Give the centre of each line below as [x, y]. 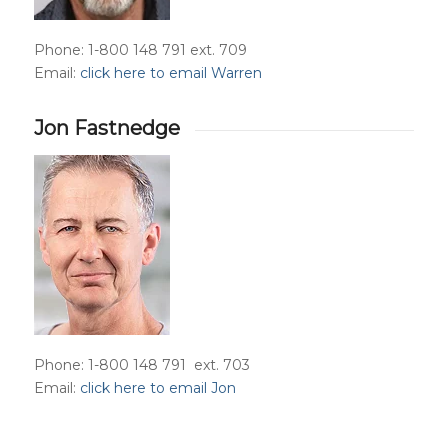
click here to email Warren [170, 72]
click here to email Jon [157, 388]
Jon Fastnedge [106, 127]
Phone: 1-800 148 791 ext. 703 [141, 365]
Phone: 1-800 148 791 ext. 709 [140, 49]
